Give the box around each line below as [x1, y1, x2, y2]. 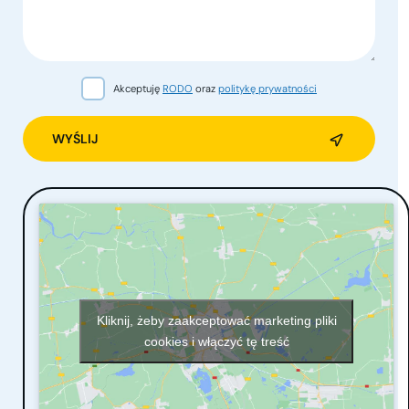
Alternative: [23, 164, 88, 182]
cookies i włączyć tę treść [143, 333, 289, 349]
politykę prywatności [218, 81, 317, 95]
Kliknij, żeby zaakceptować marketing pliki [96, 312, 337, 328]
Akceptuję [113, 81, 163, 95]
